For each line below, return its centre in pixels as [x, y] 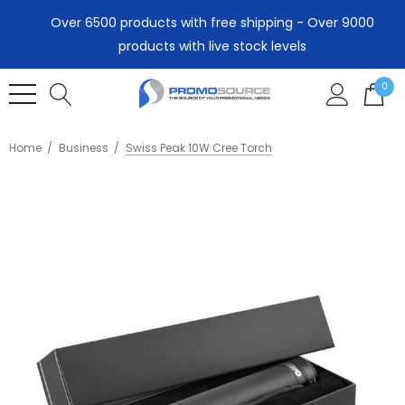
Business [84, 148]
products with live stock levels [212, 46]
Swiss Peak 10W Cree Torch [199, 148]
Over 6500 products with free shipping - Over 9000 [212, 23]
